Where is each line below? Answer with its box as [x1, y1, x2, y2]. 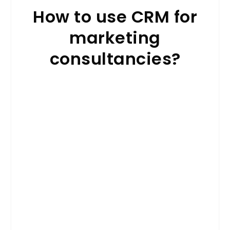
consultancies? [49, 47, 181, 71]
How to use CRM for [33, 5, 197, 29]
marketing [69, 26, 161, 50]
